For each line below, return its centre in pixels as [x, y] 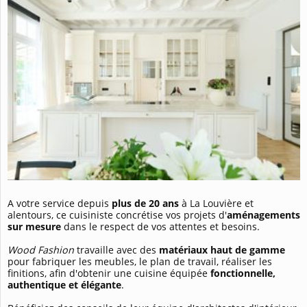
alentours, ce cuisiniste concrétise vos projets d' [117, 215]
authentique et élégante [64, 285]
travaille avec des [116, 250]
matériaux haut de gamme [222, 250]
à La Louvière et [218, 204]
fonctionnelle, [243, 273]
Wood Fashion [41, 250]
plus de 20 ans [145, 204]
